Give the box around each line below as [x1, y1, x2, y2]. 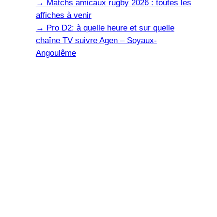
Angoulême [35, 48, 76, 58]
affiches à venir [35, 11, 92, 20]
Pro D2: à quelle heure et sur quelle [44, 23, 174, 33]
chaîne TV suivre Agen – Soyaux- [35, 36, 157, 46]
